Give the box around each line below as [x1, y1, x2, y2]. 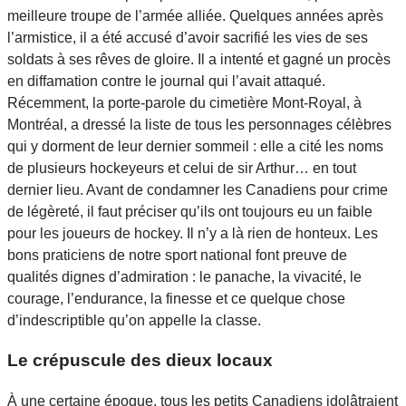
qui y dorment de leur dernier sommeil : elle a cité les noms [7, 138, 383, 154]
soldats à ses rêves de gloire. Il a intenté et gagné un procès [7, 51, 391, 67]
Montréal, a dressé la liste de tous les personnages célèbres [7, 116, 391, 132]
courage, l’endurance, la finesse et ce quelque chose [7, 290, 345, 306]
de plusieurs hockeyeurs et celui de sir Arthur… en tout [7, 159, 356, 176]
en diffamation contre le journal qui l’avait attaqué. [7, 72, 325, 89]
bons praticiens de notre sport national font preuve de [7, 246, 347, 263]
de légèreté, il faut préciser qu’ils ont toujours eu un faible [7, 203, 372, 219]
